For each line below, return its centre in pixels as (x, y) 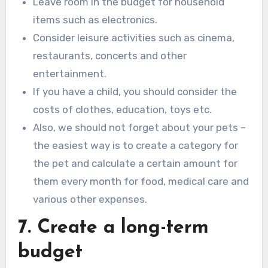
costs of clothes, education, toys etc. (123, 109)
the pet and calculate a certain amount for (135, 163)
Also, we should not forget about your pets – (140, 127)
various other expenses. (90, 199)
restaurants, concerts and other (110, 55)
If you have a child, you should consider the (135, 91)
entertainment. (70, 73)
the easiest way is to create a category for (136, 145)
